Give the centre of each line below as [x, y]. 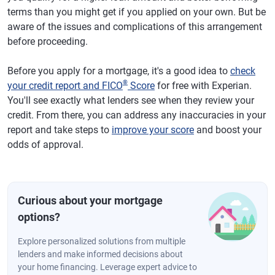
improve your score [153, 130]
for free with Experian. [203, 85]
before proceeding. [48, 41]
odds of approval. [45, 144]
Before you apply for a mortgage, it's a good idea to [119, 71]
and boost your [228, 130]
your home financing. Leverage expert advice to [107, 267]
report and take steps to [60, 130]
